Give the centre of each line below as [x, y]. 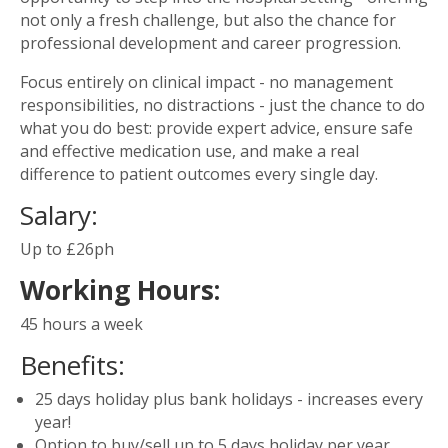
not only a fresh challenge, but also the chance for [208, 20]
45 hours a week [81, 324]
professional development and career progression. [210, 43]
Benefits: [72, 365]
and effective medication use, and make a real [189, 151]
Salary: [59, 215]
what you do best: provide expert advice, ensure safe [216, 128]
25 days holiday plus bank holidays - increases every [229, 399]
